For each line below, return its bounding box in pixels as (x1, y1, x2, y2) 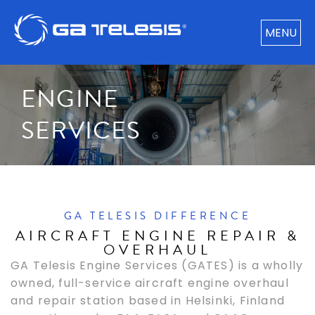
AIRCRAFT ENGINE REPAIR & (15, 225, 300, 247)
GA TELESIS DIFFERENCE (63, 208, 252, 224)
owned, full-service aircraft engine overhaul (11, 275, 289, 292)
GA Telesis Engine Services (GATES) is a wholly (11, 257, 304, 274)
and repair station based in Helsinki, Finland (11, 292, 285, 309)
